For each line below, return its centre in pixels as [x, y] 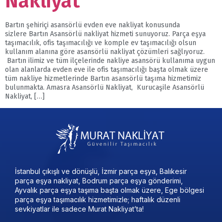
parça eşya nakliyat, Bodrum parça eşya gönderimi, [99, 181]
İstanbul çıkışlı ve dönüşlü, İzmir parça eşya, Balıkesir [101, 171]
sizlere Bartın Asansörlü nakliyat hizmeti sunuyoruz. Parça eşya [105, 34]
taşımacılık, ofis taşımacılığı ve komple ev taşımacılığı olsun [101, 43]
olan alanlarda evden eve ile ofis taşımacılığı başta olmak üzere [107, 69]
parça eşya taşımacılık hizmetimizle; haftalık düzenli [98, 200]
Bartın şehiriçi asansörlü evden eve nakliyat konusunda [92, 25]
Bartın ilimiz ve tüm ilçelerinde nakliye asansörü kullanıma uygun [110, 60]
